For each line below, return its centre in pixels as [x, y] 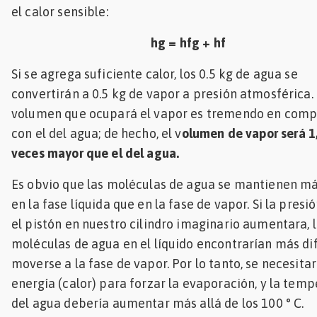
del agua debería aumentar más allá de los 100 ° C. [158, 303]
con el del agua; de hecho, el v [97, 133]
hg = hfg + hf [188, 42]
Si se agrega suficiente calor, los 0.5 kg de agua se [155, 74]
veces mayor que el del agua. [96, 153]
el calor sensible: [60, 11]
